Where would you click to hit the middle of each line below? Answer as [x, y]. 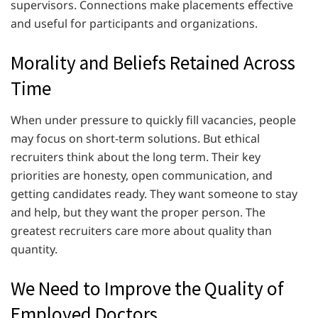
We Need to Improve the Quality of [147, 288]
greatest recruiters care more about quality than [141, 230]
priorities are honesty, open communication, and [142, 175]
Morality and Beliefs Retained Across [153, 62]
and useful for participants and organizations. [134, 23]
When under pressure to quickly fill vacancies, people [153, 120]
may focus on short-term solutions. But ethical [135, 138]
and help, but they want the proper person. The [138, 212]
